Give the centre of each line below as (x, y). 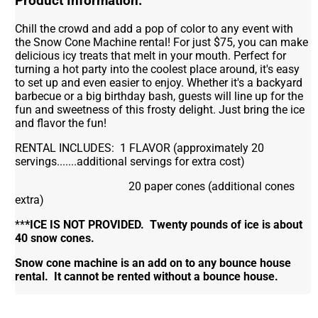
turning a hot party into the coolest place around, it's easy (158, 69)
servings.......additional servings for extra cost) (130, 161)
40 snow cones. (55, 238)
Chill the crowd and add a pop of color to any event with (154, 28)
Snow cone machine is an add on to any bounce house (153, 263)
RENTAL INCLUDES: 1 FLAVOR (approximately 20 (140, 148)
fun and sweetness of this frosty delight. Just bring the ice (160, 109)
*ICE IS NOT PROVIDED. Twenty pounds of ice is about (164, 224)
